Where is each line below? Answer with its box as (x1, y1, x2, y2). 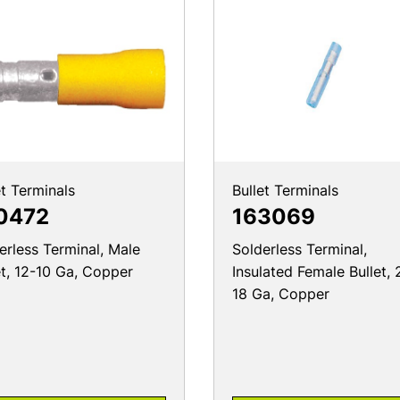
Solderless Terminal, (232, 240, 368, 259)
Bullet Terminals (232, 181, 339, 200)
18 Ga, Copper (232, 285, 330, 304)
